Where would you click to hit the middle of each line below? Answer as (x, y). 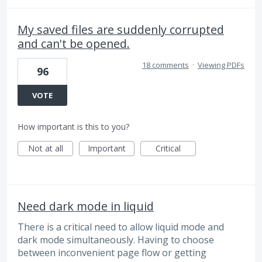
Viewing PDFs (221, 65)
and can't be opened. (74, 44)
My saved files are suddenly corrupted (121, 30)
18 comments (166, 65)
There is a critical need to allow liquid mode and (121, 227)
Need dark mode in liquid (86, 206)
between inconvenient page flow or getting (112, 253)
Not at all (45, 149)
